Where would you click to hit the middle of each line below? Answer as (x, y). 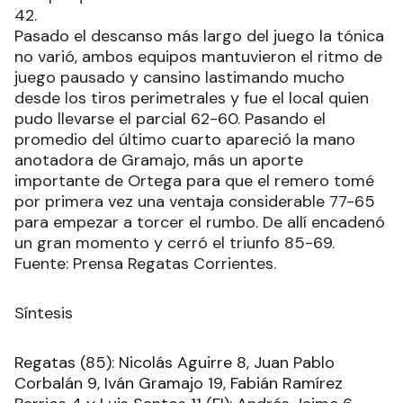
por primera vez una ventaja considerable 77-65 (195, 201)
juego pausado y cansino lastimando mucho (179, 77)
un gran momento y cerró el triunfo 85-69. (175, 242)
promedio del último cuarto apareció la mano (185, 139)
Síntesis (44, 313)
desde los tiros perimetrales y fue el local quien (192, 98)
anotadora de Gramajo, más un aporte (159, 160)
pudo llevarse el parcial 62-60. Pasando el (170, 118)
